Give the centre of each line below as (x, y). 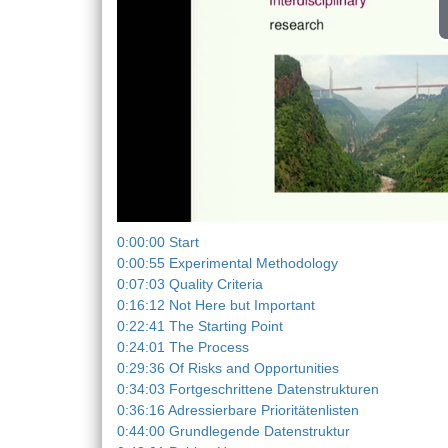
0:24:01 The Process (183, 346)
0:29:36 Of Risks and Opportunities (228, 367)
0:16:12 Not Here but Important (216, 304)
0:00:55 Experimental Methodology (227, 262)
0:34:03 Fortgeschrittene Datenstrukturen (248, 388)
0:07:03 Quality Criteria (190, 283)
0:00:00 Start (158, 241)
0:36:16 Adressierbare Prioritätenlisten (238, 409)
